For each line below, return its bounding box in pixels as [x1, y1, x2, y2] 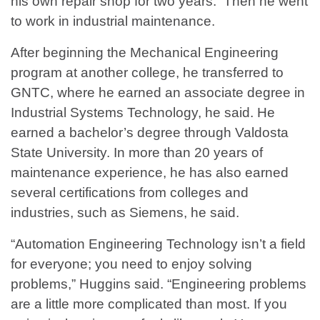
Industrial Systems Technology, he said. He [11, 105, 275, 121]
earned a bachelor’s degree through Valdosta [11, 125, 289, 141]
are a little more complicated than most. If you [11, 296, 287, 312]
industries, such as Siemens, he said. [11, 205, 239, 221]
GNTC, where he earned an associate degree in [11, 85, 305, 101]
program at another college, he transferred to [11, 65, 284, 81]
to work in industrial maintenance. [11, 14, 215, 29]
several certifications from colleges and [11, 185, 249, 201]
